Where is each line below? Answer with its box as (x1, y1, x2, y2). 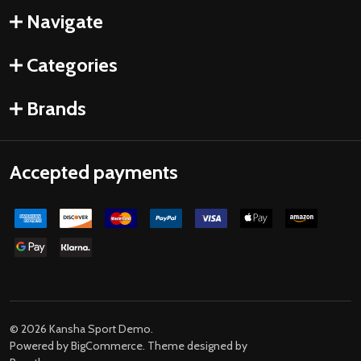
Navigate (27, 10, 103, 33)
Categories (27, 53, 118, 77)
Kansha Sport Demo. (47, 322, 153, 336)
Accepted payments (10, 160, 178, 184)
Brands (27, 97, 86, 120)
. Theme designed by (143, 338, 247, 353)
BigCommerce (71, 338, 143, 353)
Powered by (10, 338, 71, 353)
